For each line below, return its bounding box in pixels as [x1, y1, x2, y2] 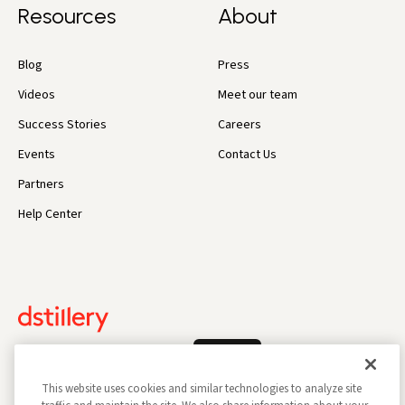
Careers [218, 115, 262, 134]
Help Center [18, 204, 82, 223]
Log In [212, 352, 243, 371]
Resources [18, 2, 116, 29]
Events [18, 145, 55, 164]
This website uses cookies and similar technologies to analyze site [42, 381, 362, 397]
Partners [18, 174, 64, 193]
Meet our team [218, 85, 298, 104]
